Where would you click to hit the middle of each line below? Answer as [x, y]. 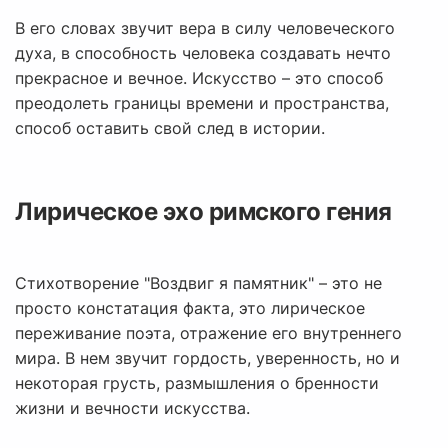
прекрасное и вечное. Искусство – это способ [199, 78]
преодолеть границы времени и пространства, [202, 103]
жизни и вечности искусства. [132, 408]
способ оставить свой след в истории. [170, 128]
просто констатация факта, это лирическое [190, 308]
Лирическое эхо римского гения [203, 212]
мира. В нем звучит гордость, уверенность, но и [207, 358]
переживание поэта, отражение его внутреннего [208, 333]
